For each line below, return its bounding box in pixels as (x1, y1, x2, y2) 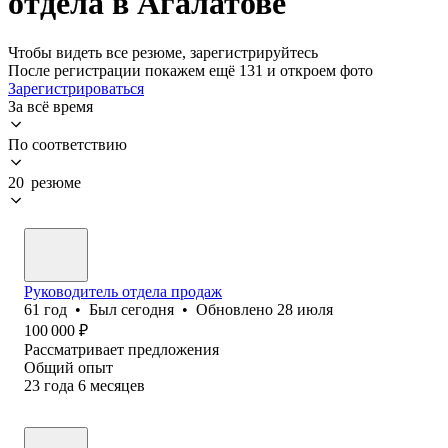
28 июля (277, 300, 333, 318)
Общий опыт (24, 358, 113, 376)
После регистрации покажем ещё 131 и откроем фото (8, 61, 373, 79)
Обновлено (196, 300, 277, 318)
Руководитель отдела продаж (24, 282, 222, 300)
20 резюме (8, 173, 81, 191)
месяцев (90, 376, 145, 394)
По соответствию (8, 135, 127, 153)
